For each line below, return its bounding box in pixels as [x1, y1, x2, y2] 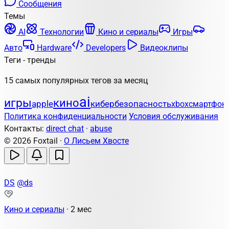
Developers [84, 43, 126, 53]
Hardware [35, 43, 72, 53]
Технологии [38, 27, 84, 37]
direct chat [46, 124, 84, 133]
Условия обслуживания [129, 111, 218, 121]
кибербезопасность [90, 99, 171, 109]
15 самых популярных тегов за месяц [4, 76, 148, 85]
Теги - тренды [4, 55, 56, 65]
